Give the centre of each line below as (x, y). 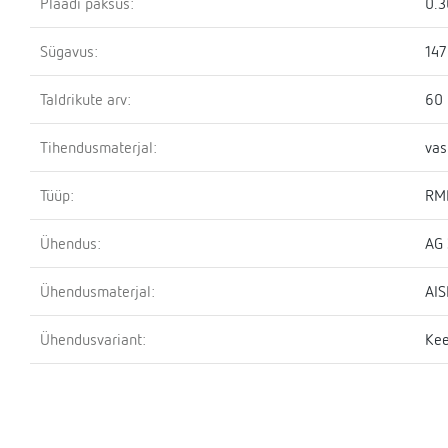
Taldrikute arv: (85, 99)
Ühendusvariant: (93, 339)
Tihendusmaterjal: (98, 147)
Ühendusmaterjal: (97, 291)
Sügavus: (69, 51)
